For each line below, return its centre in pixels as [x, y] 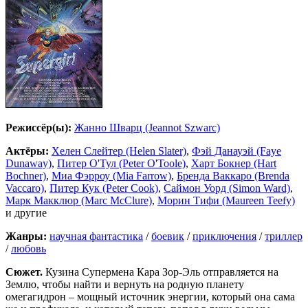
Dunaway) [29, 164]
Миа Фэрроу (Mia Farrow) [111, 176]
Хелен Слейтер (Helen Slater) [119, 151]
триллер [284, 236]
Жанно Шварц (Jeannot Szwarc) [147, 128]
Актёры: [27, 151]
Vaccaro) [25, 188]
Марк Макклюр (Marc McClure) [79, 201]
